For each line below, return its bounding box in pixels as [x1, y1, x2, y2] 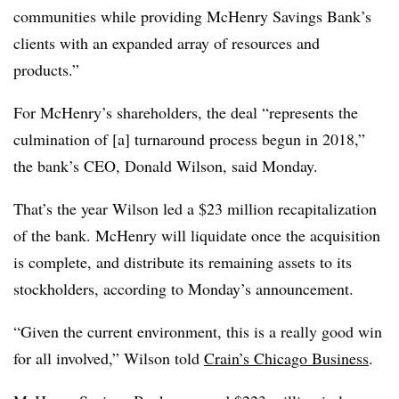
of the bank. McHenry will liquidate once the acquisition [13, 224, 380, 246]
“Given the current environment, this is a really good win [13, 321, 382, 342]
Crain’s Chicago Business [204, 347, 369, 369]
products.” [13, 59, 79, 80]
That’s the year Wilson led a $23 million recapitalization [13, 198, 377, 219]
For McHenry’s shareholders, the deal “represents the [13, 102, 358, 123]
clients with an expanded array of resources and [13, 32, 320, 53]
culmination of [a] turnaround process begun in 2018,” [13, 128, 365, 150]
